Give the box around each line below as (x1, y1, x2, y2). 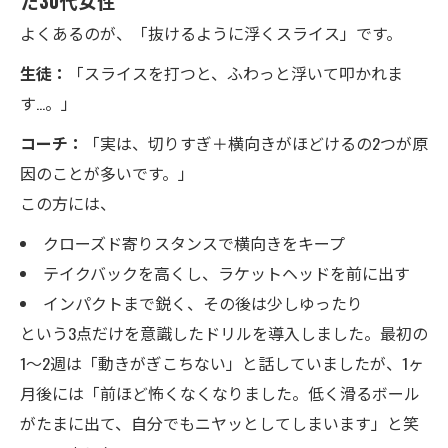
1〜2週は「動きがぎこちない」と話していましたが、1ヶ (20, 351, 424, 375)
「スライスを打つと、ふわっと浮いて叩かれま (68, 61, 403, 85)
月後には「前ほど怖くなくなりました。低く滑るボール (20, 381, 420, 405)
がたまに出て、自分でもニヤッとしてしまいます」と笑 (20, 411, 419, 435)
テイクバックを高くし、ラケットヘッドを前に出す (42, 261, 410, 285)
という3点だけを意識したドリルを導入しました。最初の (20, 321, 428, 345)
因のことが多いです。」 (20, 161, 194, 185)
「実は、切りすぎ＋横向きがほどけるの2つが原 (84, 131, 428, 155)
